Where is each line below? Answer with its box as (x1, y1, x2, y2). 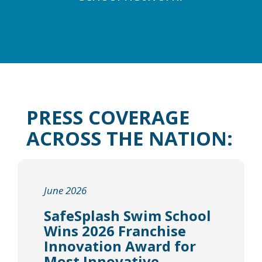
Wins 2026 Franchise (44, 220, 186, 240)
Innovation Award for (44, 236, 196, 256)
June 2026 (44, 183, 87, 197)
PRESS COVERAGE (26, 104, 189, 130)
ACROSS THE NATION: (26, 125, 233, 151)
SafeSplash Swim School (44, 205, 211, 225)
